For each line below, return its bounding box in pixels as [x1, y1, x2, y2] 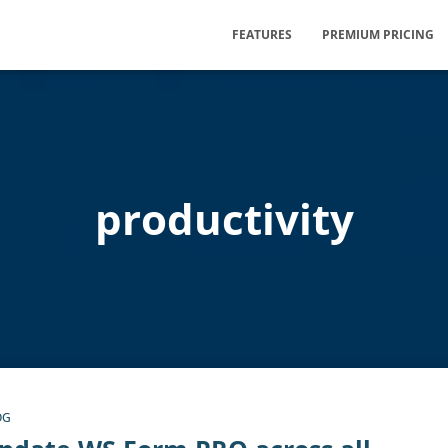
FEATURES [232, 26, 292, 43]
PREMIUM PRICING [322, 26, 434, 43]
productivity [94, 190, 354, 247]
